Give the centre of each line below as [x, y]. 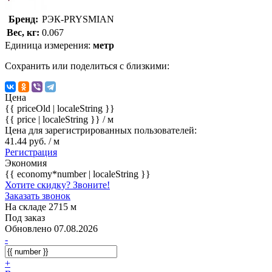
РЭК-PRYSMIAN [78, 19]
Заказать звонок [38, 195]
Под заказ [25, 217]
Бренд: [23, 19]
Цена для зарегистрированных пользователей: [101, 130]
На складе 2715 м [41, 206]
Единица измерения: [49, 45]
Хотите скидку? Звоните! [57, 185]
